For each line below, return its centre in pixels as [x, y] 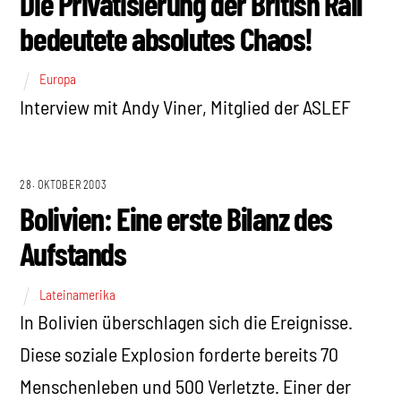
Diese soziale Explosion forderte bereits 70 [179, 353]
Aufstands [73, 253]
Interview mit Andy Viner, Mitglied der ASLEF [186, 106]
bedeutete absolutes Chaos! [166, 38]
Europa [58, 79]
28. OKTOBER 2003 [64, 185]
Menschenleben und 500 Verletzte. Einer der [186, 385]
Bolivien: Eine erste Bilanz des [176, 218]
